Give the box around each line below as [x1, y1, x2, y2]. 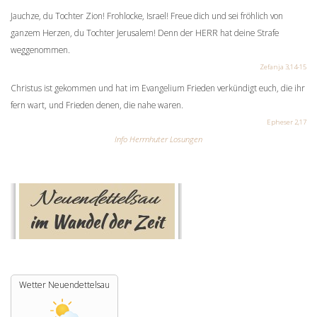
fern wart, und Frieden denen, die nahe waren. [11, 99, 183, 110]
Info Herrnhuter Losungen [115, 134, 202, 144]
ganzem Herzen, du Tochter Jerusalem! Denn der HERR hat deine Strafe [11, 27, 279, 38]
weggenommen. [11, 44, 70, 55]
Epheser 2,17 [267, 117, 306, 127]
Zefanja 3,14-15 [260, 62, 306, 71]
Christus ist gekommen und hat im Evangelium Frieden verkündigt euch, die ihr [11, 82, 305, 93]
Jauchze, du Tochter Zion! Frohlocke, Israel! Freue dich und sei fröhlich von [11, 10, 283, 21]
